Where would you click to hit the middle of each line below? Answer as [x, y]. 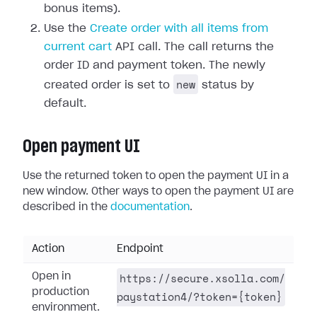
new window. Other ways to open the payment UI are [158, 192]
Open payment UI [81, 146]
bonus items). [82, 9]
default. [65, 104]
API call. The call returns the [193, 47]
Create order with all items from [179, 29]
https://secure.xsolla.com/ [202, 278]
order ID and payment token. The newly [155, 65]
